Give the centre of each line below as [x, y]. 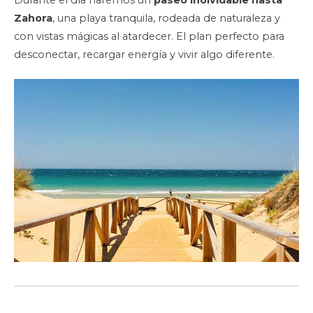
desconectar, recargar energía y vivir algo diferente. [144, 55]
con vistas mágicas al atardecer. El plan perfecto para [149, 37]
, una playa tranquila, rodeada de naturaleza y [166, 19]
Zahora [33, 19]
